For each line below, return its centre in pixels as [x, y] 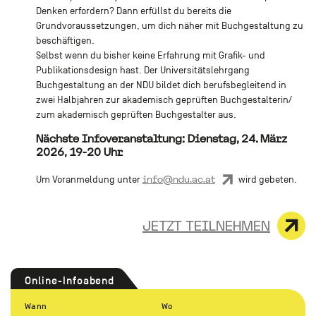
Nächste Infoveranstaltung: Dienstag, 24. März [161, 138]
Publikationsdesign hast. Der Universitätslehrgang [142, 70]
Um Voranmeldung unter [89, 180]
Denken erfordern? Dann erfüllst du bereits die [133, 11]
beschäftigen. [65, 40]
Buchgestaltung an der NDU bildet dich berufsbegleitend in [161, 85]
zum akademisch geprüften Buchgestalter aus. [136, 114]
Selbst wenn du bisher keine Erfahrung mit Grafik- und [150, 55]
